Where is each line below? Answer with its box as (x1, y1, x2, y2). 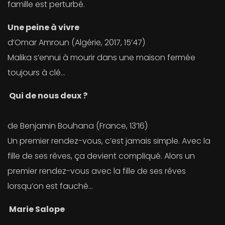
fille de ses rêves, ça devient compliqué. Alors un (8, 150, 195, 162)
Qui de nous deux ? (9, 90, 87, 102)
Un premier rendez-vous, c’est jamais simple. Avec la (8, 135, 210, 147)
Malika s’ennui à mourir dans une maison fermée (8, 52, 195, 64)
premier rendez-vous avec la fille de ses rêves (8, 165, 186, 177)
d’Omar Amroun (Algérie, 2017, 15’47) (8, 37, 145, 49)
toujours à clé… (8, 67, 65, 79)
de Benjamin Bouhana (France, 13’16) (8, 120, 148, 132)
